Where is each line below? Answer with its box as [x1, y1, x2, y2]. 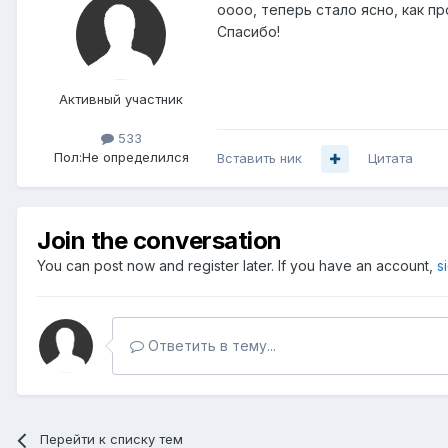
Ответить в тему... [144, 337, 276, 355]
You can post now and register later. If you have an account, [37, 257, 437, 275]
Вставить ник [217, 150, 302, 167]
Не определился [81, 149, 189, 166]
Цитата [368, 150, 413, 167]
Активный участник [59, 90, 183, 107]
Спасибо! [217, 23, 280, 41]
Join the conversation [37, 226, 282, 256]
